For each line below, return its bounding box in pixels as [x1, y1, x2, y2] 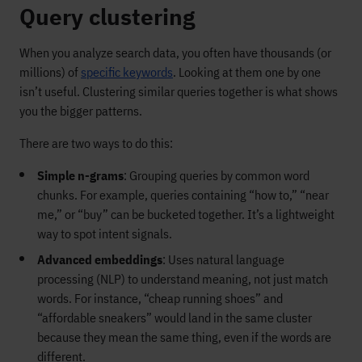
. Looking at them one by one [173, 64, 321, 80]
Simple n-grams [37, 167, 124, 183]
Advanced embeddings [37, 251, 162, 267]
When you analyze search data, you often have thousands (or [19, 44, 331, 61]
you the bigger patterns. [19, 103, 142, 119]
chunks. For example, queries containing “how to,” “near [37, 187, 329, 203]
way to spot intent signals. [37, 225, 172, 242]
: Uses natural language [162, 251, 284, 267]
